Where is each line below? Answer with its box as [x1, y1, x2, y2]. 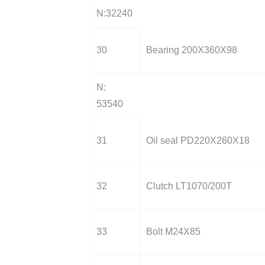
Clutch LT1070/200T [146, 181, 232, 191]
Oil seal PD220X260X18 [146, 135, 250, 146]
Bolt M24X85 [146, 227, 201, 237]
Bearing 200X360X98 [146, 45, 237, 55]
